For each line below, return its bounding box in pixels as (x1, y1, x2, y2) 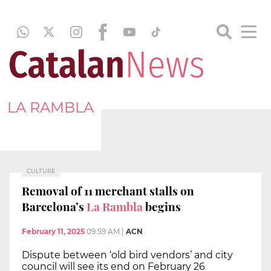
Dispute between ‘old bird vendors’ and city (22, 249, 233, 261)
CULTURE (27, 168, 55, 174)
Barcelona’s (22, 198, 84, 214)
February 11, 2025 (22, 227, 85, 237)
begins (143, 198, 181, 214)
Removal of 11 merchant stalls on (22, 182, 194, 198)
